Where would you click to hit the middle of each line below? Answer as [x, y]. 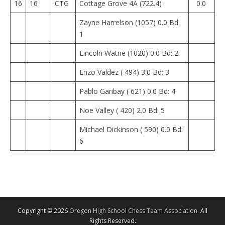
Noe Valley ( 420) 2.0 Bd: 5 [122, 110]
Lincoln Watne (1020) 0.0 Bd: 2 [129, 53]
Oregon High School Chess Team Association [133, 211]
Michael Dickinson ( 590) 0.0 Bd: [131, 129]
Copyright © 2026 [43, 211]
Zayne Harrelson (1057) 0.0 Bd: [130, 22]
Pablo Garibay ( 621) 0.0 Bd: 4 [127, 91]
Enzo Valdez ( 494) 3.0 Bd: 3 [124, 72]
